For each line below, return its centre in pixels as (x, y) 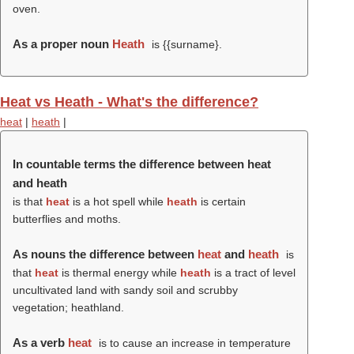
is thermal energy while (119, 273)
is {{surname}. (185, 44)
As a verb (40, 343)
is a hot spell (102, 201)
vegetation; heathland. (68, 307)
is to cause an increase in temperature (193, 343)
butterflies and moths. (67, 219)
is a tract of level (253, 273)
